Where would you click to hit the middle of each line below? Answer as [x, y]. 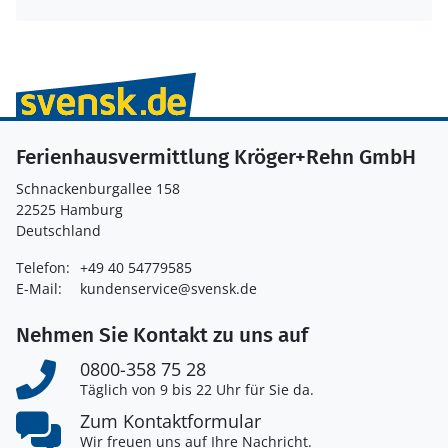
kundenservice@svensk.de [168, 288]
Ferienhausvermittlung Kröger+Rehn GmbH [216, 156]
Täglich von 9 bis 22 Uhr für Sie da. [197, 389]
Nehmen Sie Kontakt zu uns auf [162, 334]
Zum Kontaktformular [170, 420]
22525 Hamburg [69, 209]
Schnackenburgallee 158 [98, 188]
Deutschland [58, 230]
